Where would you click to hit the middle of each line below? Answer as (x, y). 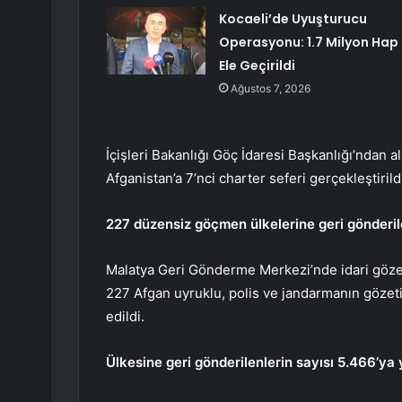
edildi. (125, 317)
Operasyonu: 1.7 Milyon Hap (308, 43)
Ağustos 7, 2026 (270, 89)
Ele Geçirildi (257, 66)
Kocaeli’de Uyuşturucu (293, 19)
